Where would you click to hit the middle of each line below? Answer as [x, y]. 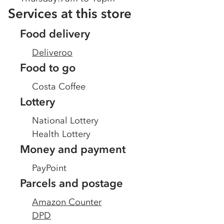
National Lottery [65, 120]
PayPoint [49, 168]
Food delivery [55, 34]
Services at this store [70, 13]
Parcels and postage [71, 183]
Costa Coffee [59, 86]
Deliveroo [52, 52]
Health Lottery [61, 134]
